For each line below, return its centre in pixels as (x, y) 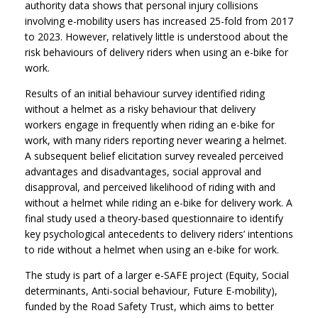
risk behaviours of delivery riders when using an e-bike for (157, 53)
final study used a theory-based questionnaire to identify (154, 219)
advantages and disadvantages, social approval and (143, 172)
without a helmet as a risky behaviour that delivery (140, 109)
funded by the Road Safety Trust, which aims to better (149, 307)
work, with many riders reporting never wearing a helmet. (156, 141)
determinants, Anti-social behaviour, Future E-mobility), (151, 291)
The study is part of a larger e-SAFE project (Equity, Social (157, 275)
